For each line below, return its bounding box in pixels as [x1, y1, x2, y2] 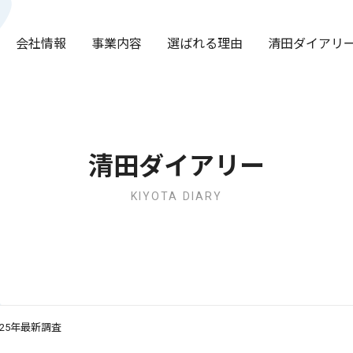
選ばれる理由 [167, 35, 243, 51]
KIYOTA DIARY [130, 190, 223, 203]
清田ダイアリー [88, 151, 265, 181]
